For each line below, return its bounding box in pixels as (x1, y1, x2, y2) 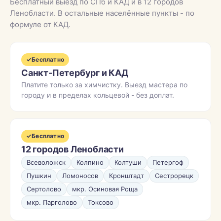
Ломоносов (62, 172, 98, 180)
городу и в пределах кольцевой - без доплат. (21, 91, 174, 99)
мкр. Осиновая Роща (72, 185, 138, 193)
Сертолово (27, 185, 61, 193)
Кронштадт (109, 172, 144, 180)
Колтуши (114, 158, 142, 166)
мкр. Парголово (27, 198, 77, 206)
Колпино (76, 158, 104, 166)
